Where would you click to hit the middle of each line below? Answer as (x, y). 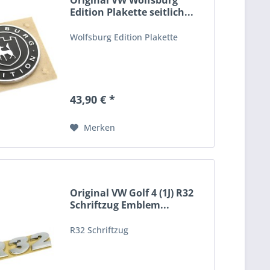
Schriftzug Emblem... (120, 205)
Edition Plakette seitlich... (132, 12)
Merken (100, 128)
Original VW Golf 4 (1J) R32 (132, 193)
